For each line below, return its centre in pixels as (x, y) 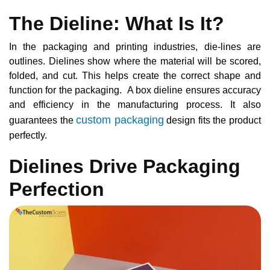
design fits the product (212, 120)
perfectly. (28, 135)
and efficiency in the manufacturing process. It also (135, 104)
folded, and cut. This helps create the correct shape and (135, 75)
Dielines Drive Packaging (125, 166)
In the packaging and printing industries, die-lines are (135, 46)
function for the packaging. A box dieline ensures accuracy (135, 90)
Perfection (57, 189)
